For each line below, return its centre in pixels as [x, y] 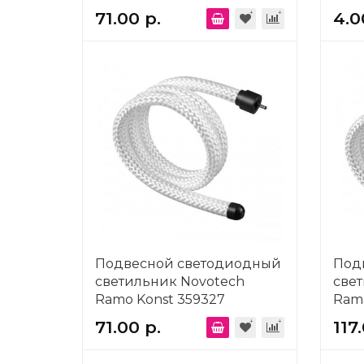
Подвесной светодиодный [188, 263]
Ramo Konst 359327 [160, 299]
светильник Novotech [170, 281]
